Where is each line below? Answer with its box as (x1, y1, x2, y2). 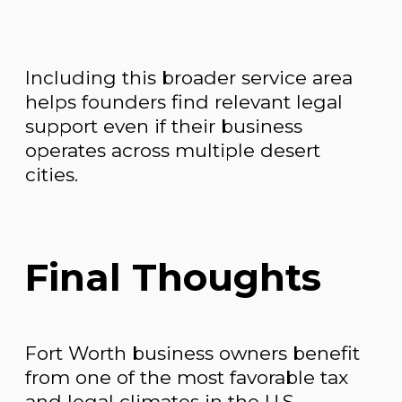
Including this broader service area (25, 66, 353, 89)
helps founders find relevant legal (25, 90, 343, 113)
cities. (25, 162, 78, 186)
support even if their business (25, 114, 302, 137)
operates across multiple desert (25, 138, 320, 162)
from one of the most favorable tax (25, 365, 348, 389)
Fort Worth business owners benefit (25, 341, 360, 364)
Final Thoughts (25, 253, 321, 301)
